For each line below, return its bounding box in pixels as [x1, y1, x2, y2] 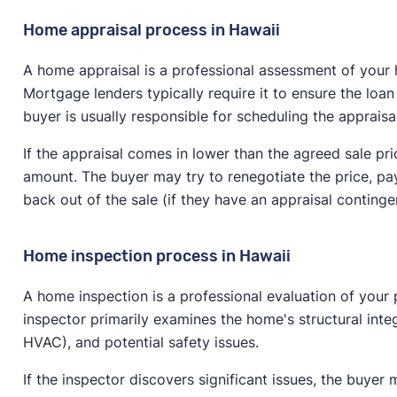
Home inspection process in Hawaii [22, 245, 291, 266]
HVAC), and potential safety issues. [22, 332, 259, 351]
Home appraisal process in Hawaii [22, 19, 280, 40]
